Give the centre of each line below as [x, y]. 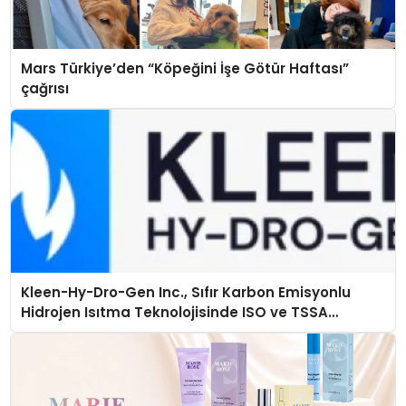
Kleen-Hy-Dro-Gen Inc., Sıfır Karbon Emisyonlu [185, 292]
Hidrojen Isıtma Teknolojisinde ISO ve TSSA [174, 312]
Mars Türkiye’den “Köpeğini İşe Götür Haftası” [184, 68]
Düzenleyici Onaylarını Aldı [116, 332]
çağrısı [44, 88]
